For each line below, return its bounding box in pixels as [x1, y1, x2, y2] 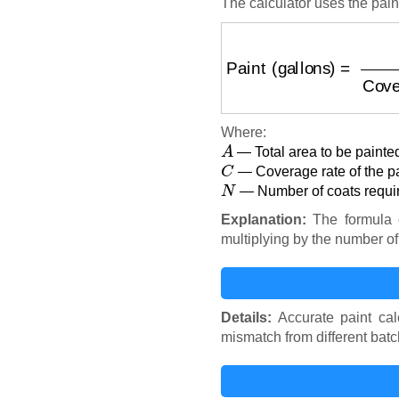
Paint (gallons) [226, 36, 336, 55]
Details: [221, 309, 272, 325]
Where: [221, 124, 266, 140]
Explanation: [221, 211, 306, 227]
